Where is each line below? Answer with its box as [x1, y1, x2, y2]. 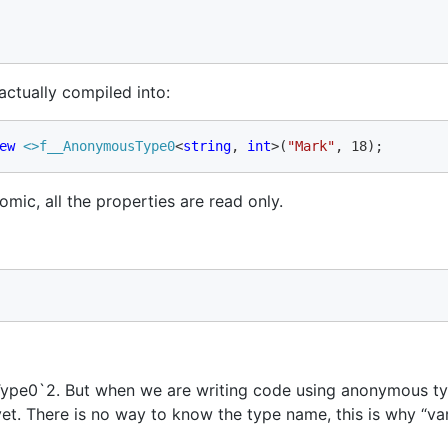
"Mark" [287, 137, 335, 154]
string [183, 137, 231, 154]
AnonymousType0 [63, 137, 175, 154]
